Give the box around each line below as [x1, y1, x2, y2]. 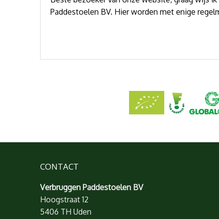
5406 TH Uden [40, 206, 91, 217]
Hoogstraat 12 [40, 194, 88, 204]
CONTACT [40, 161, 79, 172]
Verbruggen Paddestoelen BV [40, 182, 143, 192]
